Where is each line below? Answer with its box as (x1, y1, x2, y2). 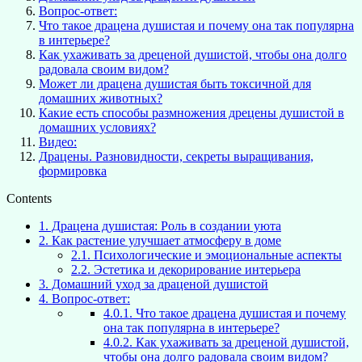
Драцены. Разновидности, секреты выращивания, (39, 149, 314, 163)
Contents (6, 191, 52, 205)
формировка (39, 163, 107, 178)
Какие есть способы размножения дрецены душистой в (39, 105, 344, 120)
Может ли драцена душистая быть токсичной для (39, 76, 311, 90)
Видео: (39, 134, 77, 149)
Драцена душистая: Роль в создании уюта (48, 218, 281, 233)
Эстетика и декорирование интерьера (90, 262, 301, 276)
